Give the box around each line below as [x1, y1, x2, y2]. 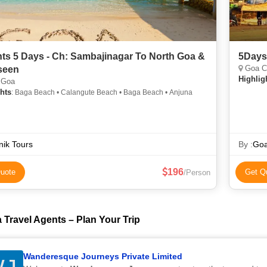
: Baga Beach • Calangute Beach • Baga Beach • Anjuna [11, 88, 193, 97]
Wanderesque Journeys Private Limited [23, 252, 182, 261]
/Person [184, 168, 210, 177]
